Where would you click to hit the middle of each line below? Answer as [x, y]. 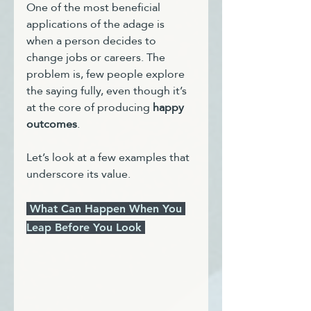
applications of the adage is [97, 24]
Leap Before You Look [86, 227]
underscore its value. [78, 174]
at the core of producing [90, 107]
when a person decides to [93, 41]
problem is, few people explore [107, 74]
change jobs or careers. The [97, 57]
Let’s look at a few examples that [109, 157]
